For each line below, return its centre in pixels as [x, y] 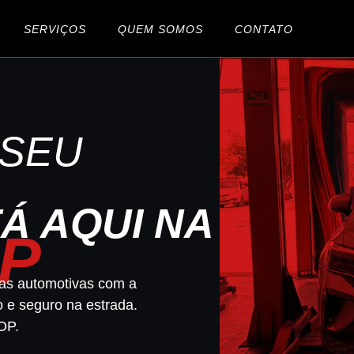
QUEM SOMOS [160, 29]
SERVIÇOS [55, 29]
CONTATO [264, 29]
